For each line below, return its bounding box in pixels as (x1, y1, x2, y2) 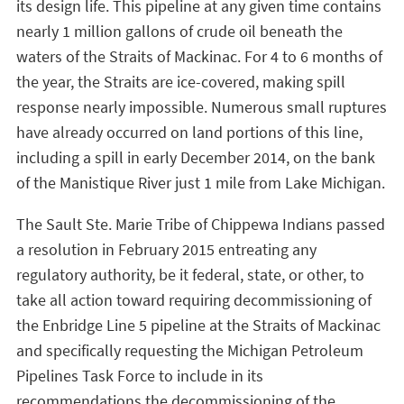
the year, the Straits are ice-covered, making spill (16, 70, 345, 93)
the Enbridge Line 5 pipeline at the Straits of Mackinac (16, 314, 381, 336)
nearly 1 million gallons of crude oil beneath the (16, 20, 343, 42)
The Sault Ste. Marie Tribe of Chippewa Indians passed (16, 213, 385, 235)
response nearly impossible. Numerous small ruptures (16, 96, 387, 118)
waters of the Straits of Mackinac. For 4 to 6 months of (16, 45, 382, 68)
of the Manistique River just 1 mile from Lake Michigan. (16, 171, 385, 194)
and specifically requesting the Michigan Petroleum (16, 339, 363, 362)
